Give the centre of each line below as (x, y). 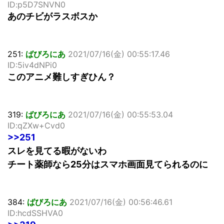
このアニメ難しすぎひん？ (61, 77)
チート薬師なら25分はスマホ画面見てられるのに (108, 164)
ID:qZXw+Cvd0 (36, 126)
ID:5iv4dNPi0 (32, 65)
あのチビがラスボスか (52, 16)
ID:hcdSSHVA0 (35, 213)
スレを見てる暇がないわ (57, 151)
